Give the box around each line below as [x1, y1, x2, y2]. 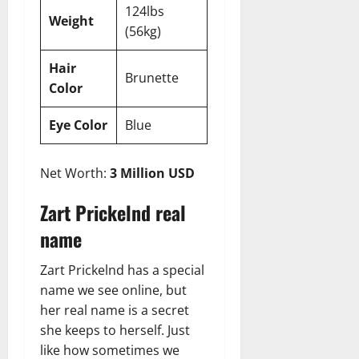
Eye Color [49, 115, 107, 134]
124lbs [125, 2, 164, 20]
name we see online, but [40, 280, 187, 299]
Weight [49, 11, 94, 30]
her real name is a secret [40, 301, 189, 319]
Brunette [125, 68, 179, 87]
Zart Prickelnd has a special [40, 260, 204, 279]
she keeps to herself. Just [40, 321, 190, 339]
